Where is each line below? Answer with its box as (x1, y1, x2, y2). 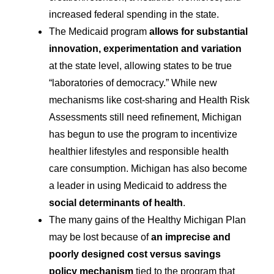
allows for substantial (149, 26, 248, 37)
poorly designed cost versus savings (49, 249, 221, 259)
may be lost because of (49, 232, 151, 242)
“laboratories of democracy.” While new (49, 78, 217, 88)
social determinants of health (49, 198, 183, 208)
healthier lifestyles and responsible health (49, 146, 229, 157)
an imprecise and (151, 232, 231, 242)
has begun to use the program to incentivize (49, 129, 237, 139)
